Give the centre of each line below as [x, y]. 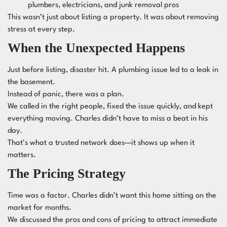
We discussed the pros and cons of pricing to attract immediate [112, 220]
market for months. [40, 208]
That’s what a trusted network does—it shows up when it [101, 143]
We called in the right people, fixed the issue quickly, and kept [110, 107]
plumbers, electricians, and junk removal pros [103, 5]
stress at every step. [41, 30]
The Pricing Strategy [67, 174]
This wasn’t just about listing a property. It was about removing [113, 17]
